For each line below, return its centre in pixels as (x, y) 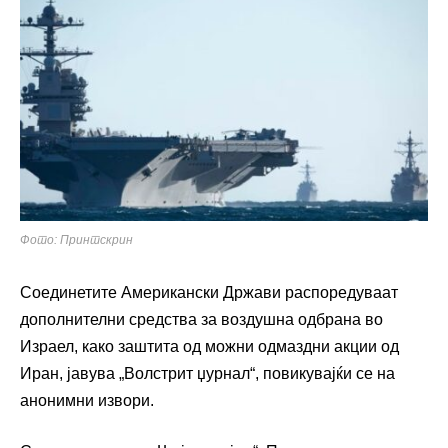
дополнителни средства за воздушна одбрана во (201, 320)
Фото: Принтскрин (76, 240)
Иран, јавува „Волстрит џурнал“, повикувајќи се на (207, 374)
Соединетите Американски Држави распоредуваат (209, 293)
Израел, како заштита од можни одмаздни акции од (209, 347)
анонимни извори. (87, 401)
